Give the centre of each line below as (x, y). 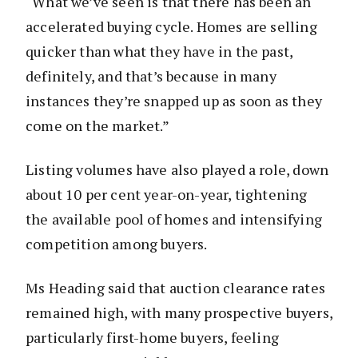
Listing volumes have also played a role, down (177, 170)
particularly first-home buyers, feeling (153, 338)
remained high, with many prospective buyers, (179, 313)
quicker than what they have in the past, (159, 52)
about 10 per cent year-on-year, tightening (167, 195)
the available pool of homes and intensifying (174, 219)
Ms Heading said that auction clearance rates (175, 288)
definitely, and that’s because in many (151, 76)
